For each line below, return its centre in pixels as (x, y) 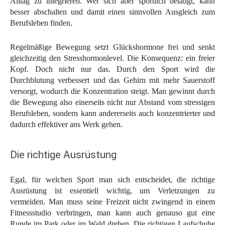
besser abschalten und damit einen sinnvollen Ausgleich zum (113, 12)
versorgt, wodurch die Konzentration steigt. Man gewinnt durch (113, 91)
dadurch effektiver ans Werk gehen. (66, 125)
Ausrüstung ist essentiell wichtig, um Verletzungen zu (113, 191)
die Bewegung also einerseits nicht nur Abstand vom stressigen (113, 102)
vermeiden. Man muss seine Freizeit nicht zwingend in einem (113, 202)
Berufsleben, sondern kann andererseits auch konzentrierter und (113, 114)
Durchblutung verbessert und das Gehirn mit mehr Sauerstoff (113, 80)
